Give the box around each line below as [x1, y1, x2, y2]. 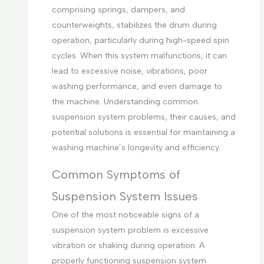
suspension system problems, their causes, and [51, 112, 236, 123]
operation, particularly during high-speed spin [51, 35, 229, 46]
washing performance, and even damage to [51, 81, 222, 92]
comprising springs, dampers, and [51, 5, 185, 15]
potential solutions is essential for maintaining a [51, 127, 235, 138]
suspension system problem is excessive [51, 225, 209, 236]
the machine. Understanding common [51, 97, 198, 107]
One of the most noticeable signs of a [51, 210, 199, 220]
